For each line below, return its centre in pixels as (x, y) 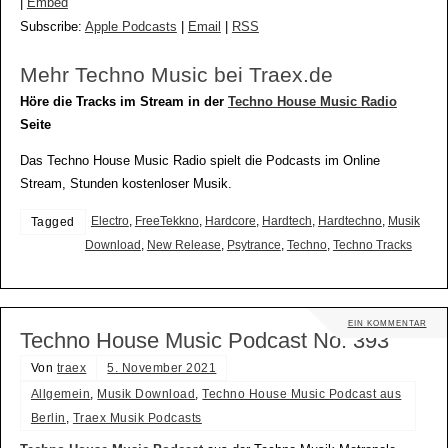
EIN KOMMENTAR (387, 323)
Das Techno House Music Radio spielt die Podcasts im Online (199, 161)
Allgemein (60, 394)
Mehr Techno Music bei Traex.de (176, 75)
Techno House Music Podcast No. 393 (204, 341)
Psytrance (253, 244)
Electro (109, 220)
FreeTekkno (166, 220)
